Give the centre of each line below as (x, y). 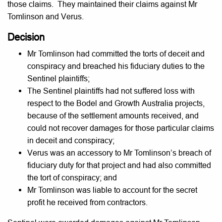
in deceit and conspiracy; (71, 140)
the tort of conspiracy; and (72, 177)
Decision (26, 37)
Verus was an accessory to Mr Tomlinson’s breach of (119, 153)
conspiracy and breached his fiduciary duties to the (116, 66)
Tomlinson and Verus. (46, 16)
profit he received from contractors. (87, 202)
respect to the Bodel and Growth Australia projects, (116, 103)
